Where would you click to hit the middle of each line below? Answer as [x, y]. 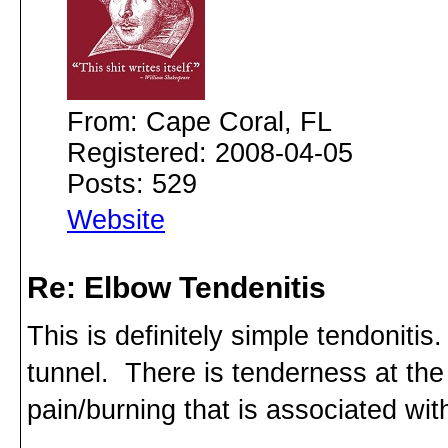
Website [116, 220]
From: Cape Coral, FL [199, 122]
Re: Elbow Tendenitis [176, 288]
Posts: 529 [132, 184]
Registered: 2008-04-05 [210, 153]
